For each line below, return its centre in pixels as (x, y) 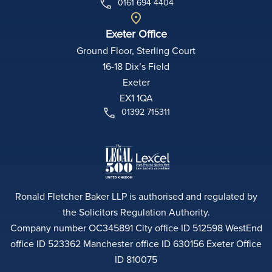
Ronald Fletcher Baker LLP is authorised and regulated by (136, 196)
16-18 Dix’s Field (136, 66)
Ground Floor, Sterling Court (136, 51)
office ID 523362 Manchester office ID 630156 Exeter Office (136, 244)
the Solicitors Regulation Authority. (136, 212)
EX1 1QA (136, 98)
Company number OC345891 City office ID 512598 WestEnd (136, 228)
